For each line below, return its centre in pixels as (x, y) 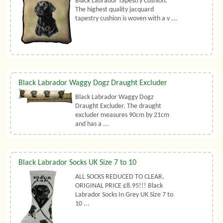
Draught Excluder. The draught (118, 107)
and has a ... (92, 124)
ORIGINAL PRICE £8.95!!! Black (119, 186)
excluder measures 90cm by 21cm (122, 115)
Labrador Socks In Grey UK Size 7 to (124, 195)
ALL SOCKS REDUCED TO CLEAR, (120, 177)
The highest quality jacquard (115, 10)
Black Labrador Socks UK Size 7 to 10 (78, 163)
